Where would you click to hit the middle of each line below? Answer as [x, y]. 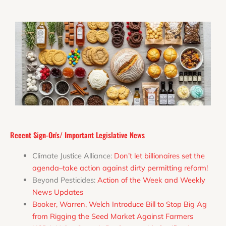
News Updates [58, 192]
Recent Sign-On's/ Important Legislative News [77, 135]
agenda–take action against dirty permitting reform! [120, 167]
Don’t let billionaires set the [159, 155]
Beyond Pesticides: [65, 180]
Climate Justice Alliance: [73, 155]
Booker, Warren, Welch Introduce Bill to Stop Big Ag [119, 204]
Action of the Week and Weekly [151, 180]
